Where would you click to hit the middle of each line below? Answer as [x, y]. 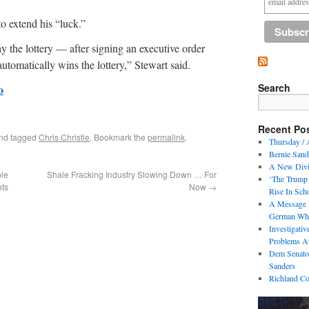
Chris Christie [64, 137]
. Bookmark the [119, 137]
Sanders [282, 266]
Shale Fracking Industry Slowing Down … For [132, 174]
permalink [166, 137]
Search [274, 88]
